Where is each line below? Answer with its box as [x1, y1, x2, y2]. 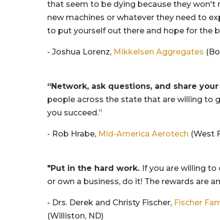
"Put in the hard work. [47, 163, 142, 173]
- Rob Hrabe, [47, 129, 99, 138]
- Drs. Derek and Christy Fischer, [47, 197, 174, 207]
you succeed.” [47, 108, 103, 117]
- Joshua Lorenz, [47, 47, 114, 56]
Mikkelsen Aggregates [113, 47, 204, 56]
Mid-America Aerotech [98, 129, 189, 138]
